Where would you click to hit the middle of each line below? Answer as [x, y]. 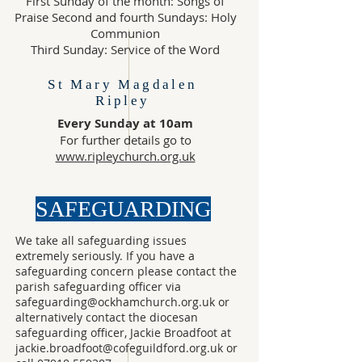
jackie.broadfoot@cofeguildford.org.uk [119, 348]
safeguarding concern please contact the [126, 271]
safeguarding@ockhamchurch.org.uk [115, 302]
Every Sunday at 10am [125, 123]
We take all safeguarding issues [101, 240]
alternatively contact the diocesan [107, 317]
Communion [125, 33]
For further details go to [125, 140]
